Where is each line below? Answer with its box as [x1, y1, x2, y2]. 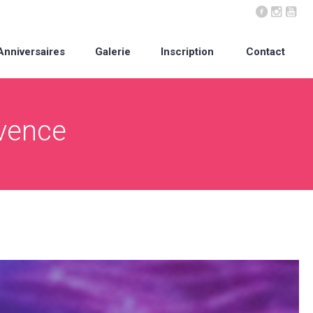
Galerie [95, 45, 131, 58]
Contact [246, 45, 285, 58]
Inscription [161, 45, 214, 58]
